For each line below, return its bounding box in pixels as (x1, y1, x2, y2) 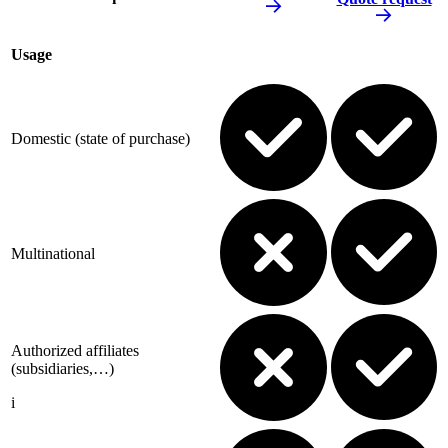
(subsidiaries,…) (11, 359, 118, 377)
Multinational (11, 244, 95, 262)
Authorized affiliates (11, 341, 139, 359)
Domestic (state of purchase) (11, 129, 190, 147)
